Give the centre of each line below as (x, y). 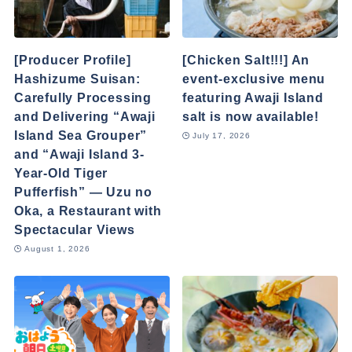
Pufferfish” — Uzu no (83, 192)
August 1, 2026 (57, 248)
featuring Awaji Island (253, 97)
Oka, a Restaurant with (88, 211)
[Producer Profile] (72, 60)
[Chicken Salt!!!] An (246, 60)
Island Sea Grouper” (81, 135)
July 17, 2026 (222, 135)
